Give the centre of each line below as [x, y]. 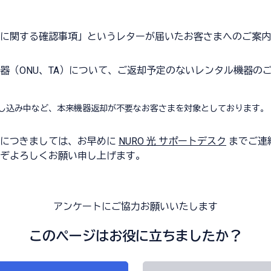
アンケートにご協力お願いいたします [135, 207]
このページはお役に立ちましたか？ [135, 236]
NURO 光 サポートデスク [172, 141]
